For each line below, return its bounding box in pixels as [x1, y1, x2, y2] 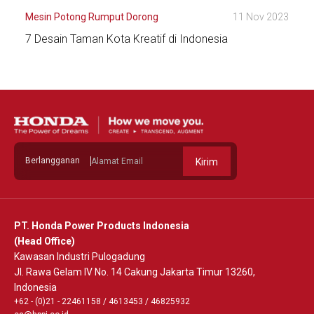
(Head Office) [14, 235, 75, 247]
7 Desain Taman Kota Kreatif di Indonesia [25, 32, 228, 46]
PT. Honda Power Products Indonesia [14, 219, 189, 231]
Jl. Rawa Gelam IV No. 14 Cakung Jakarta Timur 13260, [14, 266, 255, 278]
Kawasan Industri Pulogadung [14, 250, 145, 262]
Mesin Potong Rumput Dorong [25, 11, 158, 22]
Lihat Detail [49, 73, 104, 87]
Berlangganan [25, 156, 80, 166]
